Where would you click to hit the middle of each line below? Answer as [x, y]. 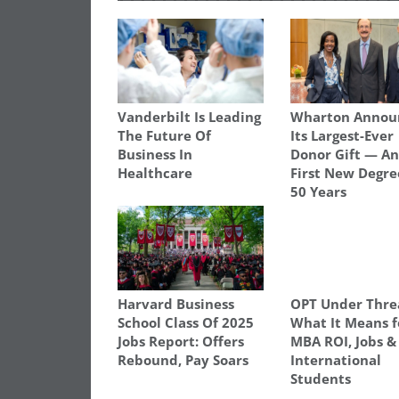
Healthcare [155, 173]
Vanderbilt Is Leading [189, 117]
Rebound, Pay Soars [183, 360]
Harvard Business [176, 304]
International [336, 360]
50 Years [319, 192]
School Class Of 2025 [186, 323]
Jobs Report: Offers [181, 342]
